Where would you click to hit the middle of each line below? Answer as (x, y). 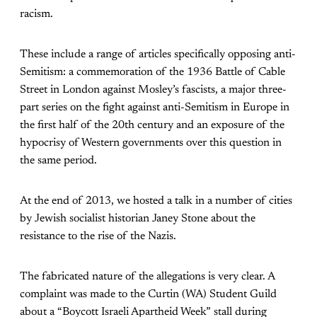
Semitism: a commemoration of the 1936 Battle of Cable (152, 73)
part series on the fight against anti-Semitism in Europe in (155, 108)
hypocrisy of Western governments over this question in (151, 143)
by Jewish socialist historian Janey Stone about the (138, 219)
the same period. (58, 161)
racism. (36, 15)
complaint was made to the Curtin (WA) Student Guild (148, 295)
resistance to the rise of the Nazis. (98, 237)
